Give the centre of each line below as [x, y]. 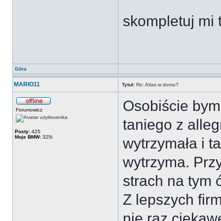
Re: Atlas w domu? [157, 85]
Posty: [22, 131]
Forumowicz [29, 110]
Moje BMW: [28, 137]
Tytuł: [128, 85]
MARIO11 [27, 84]
